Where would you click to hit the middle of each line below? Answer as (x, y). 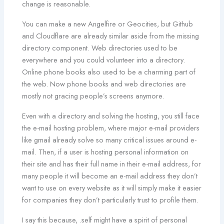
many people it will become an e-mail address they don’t (110, 175)
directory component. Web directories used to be (100, 47)
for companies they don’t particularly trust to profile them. (110, 199)
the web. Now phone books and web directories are (104, 83)
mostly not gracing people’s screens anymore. (93, 95)
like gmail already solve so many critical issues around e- (109, 139)
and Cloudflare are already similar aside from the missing (111, 35)
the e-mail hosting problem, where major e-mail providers (111, 127)
